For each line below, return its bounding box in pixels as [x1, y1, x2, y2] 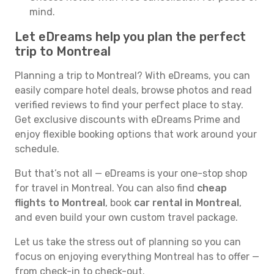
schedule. [15, 143, 59, 155]
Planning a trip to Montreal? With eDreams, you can [15, 70, 250, 81]
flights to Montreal [15, 197, 105, 209]
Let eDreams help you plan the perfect [15, 29, 246, 44]
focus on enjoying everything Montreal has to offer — [15, 251, 259, 262]
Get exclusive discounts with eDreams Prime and [15, 114, 240, 125]
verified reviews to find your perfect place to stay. [15, 99, 243, 111]
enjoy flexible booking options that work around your [15, 128, 257, 140]
